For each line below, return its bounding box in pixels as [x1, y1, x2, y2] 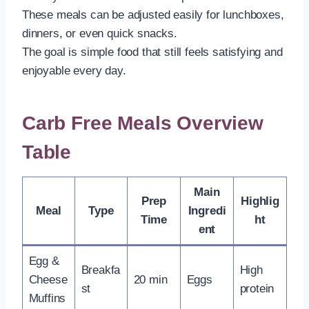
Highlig [241, 194, 279, 208]
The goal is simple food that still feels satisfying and [22, 45, 283, 59]
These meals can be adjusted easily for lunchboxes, [22, 8, 284, 21]
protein [239, 281, 275, 295]
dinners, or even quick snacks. [22, 26, 177, 40]
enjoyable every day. [22, 63, 126, 77]
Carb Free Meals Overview [22, 112, 263, 134]
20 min [133, 272, 168, 286]
